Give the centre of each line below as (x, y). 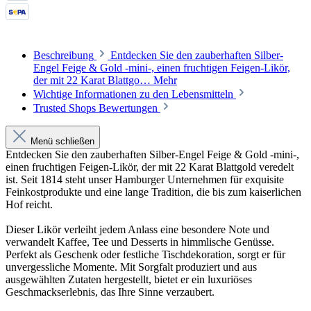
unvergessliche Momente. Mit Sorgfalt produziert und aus (131, 267)
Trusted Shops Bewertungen (97, 108)
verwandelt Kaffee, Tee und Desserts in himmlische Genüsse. (140, 242)
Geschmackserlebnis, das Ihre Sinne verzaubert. (110, 292)
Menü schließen (62, 142)
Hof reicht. (29, 205)
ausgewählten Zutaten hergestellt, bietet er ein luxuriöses (129, 280)
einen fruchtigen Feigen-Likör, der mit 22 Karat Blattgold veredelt (150, 167)
